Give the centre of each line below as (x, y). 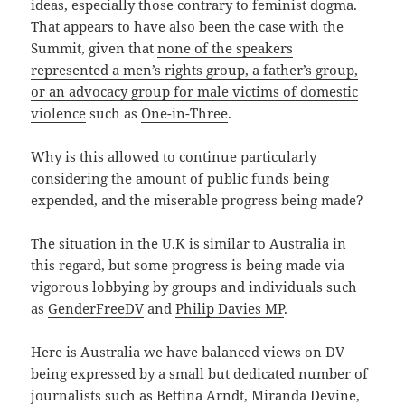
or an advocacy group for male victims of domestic (195, 91)
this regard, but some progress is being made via (188, 264)
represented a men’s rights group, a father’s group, (195, 69)
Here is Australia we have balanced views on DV (188, 351)
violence (59, 113)
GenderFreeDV (96, 308)
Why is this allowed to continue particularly (174, 156)
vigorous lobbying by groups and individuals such (194, 286)
